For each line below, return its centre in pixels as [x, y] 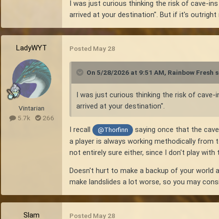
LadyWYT [32, 48]
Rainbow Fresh [191, 73]
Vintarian [32, 108]
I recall [81, 130]
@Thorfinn [113, 130]
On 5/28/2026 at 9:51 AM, [127, 73]
